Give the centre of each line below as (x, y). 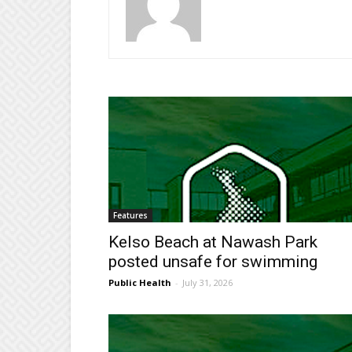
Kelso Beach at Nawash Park (213, 242)
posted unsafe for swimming (213, 262)
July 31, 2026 (207, 283)
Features (130, 216)
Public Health (140, 283)
